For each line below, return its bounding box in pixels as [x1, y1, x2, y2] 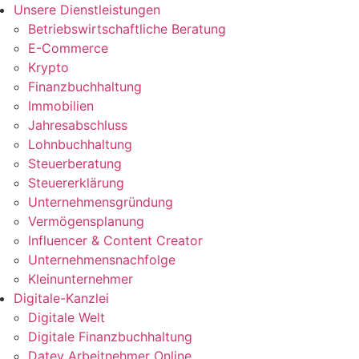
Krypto [27, 59, 69, 76]
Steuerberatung [27, 155, 122, 172]
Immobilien [27, 98, 94, 115]
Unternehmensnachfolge [27, 252, 175, 268]
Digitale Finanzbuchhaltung [27, 329, 192, 345]
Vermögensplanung [27, 213, 144, 230]
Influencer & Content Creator [27, 232, 203, 249]
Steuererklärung [27, 175, 124, 192]
